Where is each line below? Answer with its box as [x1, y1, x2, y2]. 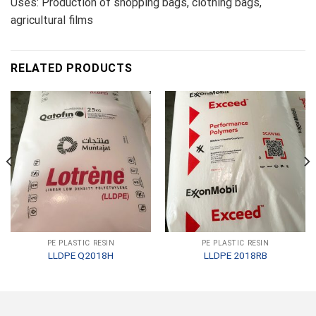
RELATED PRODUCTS [11, 61, 133, 75]
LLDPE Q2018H [48, 250, 114, 262]
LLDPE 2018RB [203, 250, 267, 262]
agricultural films [11, 13, 93, 28]
